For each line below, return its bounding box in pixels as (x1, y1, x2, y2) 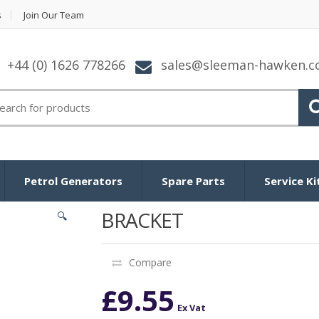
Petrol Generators (24, 173, 122, 188)
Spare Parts (162, 173, 225, 188)
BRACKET (100, 206, 183, 234)
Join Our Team (23, 9, 84, 21)
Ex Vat (177, 300, 206, 314)
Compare (128, 255, 172, 269)
